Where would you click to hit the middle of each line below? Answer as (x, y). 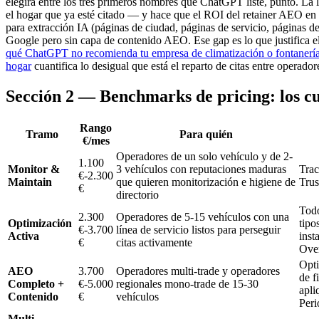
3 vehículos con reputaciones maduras (201, 169)
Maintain (30, 182)
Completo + (36, 284)
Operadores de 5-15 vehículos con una (203, 217)
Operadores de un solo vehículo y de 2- (204, 157)
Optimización (40, 224)
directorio (137, 195)
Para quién (206, 135)
